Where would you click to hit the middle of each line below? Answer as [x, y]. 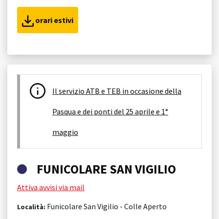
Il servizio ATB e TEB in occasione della [117, 91]
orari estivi [54, 20]
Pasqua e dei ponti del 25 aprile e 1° [110, 111]
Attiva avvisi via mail [51, 187]
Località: [31, 207]
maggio [65, 132]
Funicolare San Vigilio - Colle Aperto [106, 206]
